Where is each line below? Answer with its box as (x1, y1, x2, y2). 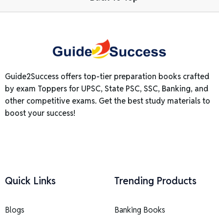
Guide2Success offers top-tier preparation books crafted (5, 71, 209, 82)
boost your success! (5, 108, 75, 119)
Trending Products (114, 175, 197, 188)
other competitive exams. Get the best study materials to (5, 96, 210, 107)
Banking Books (114, 205, 165, 216)
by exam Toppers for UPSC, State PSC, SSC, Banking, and (5, 84, 208, 94)
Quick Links (5, 175, 56, 188)
